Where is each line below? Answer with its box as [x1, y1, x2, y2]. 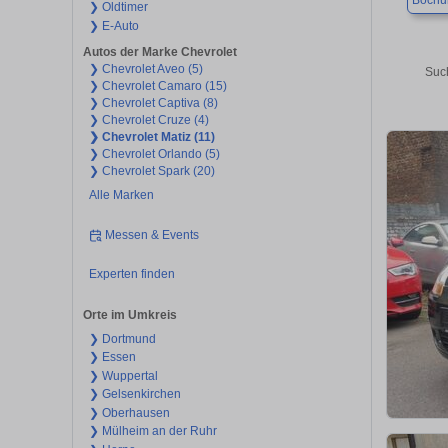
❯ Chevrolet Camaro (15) [88, 79, 227, 94]
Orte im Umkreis [83, 307, 177, 322]
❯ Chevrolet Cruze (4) [88, 113, 209, 128]
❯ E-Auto [88, 18, 139, 33]
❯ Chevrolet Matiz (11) [88, 130, 215, 145]
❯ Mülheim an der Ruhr [88, 424, 217, 439]
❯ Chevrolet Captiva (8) [88, 96, 218, 111]
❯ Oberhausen [88, 405, 170, 420]
